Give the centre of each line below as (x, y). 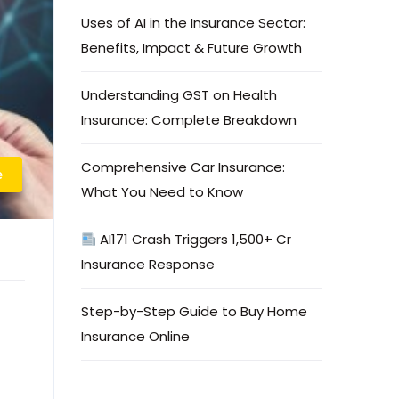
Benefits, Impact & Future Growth (191, 48)
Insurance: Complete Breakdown (189, 120)
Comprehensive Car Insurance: (183, 167)
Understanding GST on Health (179, 95)
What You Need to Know (162, 192)
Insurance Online (135, 336)
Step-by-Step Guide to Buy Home (194, 311)
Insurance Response (148, 264)
